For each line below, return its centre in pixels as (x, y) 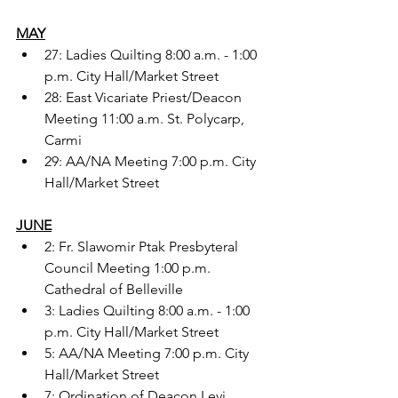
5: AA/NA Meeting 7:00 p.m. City (148, 353)
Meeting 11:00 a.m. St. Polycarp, (146, 118)
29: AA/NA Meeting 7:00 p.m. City (152, 161)
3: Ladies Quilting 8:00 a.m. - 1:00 (149, 310)
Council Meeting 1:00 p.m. (129, 267)
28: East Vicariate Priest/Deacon (145, 97)
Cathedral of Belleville (114, 289)
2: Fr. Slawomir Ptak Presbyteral (143, 246)
